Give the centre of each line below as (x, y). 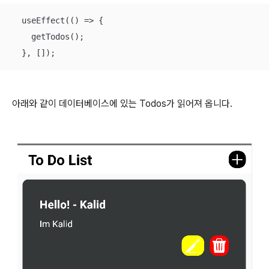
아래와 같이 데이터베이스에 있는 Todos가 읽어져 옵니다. (122, 104)
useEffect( (41, 20)
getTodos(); (48, 37)
